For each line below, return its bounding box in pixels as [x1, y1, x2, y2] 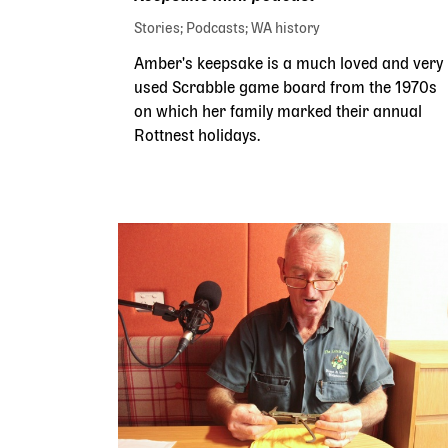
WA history [251, 22, 320, 35]
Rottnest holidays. [134, 129, 260, 144]
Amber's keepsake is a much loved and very [134, 57, 443, 72]
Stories [134, 22, 180, 35]
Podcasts [186, 22, 245, 35]
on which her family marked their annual [134, 105, 422, 120]
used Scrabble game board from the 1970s [134, 81, 437, 96]
